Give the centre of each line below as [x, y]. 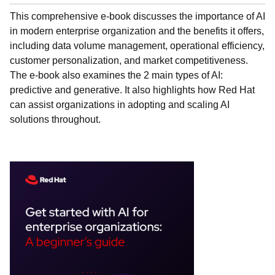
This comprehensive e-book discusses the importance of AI [137, 16]
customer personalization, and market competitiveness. [129, 60]
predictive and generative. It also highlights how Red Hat [132, 90]
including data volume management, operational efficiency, [137, 46]
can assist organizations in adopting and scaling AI [120, 105]
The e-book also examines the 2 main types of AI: [116, 75]
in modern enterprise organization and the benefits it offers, [137, 31]
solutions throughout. [55, 119]
